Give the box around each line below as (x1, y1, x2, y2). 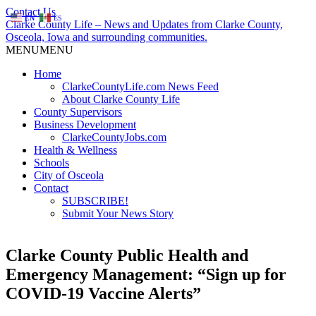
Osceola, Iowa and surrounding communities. (6, 31, 207, 43)
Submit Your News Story (62, 207, 174, 219)
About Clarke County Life (62, 93, 180, 105)
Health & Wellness (34, 144, 117, 156)
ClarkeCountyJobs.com (62, 131, 166, 143)
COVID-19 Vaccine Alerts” (6, 284, 201, 303)
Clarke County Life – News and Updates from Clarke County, (6, 18, 283, 30)
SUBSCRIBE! (62, 195, 128, 207)
